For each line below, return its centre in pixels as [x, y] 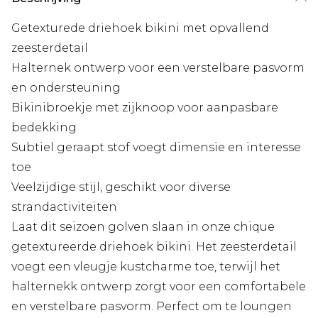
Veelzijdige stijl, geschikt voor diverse [121, 187]
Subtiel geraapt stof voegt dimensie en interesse [156, 148]
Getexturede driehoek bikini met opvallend [140, 28]
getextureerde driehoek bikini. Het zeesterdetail [154, 247]
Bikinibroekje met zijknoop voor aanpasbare [145, 108]
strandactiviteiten [64, 207]
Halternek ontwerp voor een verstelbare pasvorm [158, 68]
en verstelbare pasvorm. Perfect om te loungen [152, 307]
